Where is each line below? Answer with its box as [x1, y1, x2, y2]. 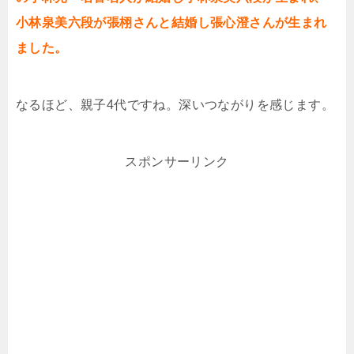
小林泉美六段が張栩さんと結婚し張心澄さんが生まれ [16, 16, 327, 30]
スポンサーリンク [125, 155, 229, 169]
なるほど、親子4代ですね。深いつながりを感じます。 [16, 98, 334, 112]
